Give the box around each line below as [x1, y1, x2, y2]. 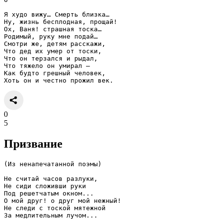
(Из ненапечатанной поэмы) [4, 160, 102, 168]
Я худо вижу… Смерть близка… [4, 11, 109, 19]
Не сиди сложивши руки [4, 182, 86, 190]
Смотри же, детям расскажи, [4, 40, 106, 48]
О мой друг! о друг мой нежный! [4, 197, 121, 204]
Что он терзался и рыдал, [4, 55, 98, 63]
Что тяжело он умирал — [4, 62, 90, 70]
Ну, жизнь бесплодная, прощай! [4, 18, 117, 26]
